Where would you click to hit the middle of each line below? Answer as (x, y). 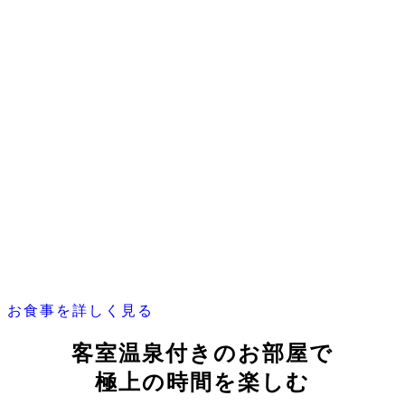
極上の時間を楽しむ (202, 383)
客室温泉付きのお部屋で (202, 354)
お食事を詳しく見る (80, 311)
